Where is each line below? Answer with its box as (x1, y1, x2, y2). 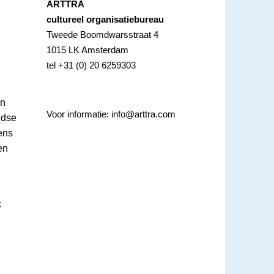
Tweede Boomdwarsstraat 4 (46, 29, 159, 40)
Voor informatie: (46, 109, 112, 120)
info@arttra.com (111, 109, 176, 120)
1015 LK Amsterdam (46, 45, 129, 56)
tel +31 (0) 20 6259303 (46, 60, 136, 71)
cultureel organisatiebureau (46, 14, 165, 25)
